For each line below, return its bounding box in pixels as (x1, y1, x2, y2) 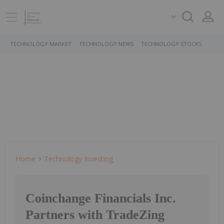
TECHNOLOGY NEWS (79, 40, 133, 47)
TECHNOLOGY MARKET (10, 40, 71, 47)
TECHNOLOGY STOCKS (141, 40, 201, 47)
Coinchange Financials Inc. (25, 191, 176, 206)
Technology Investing (44, 154, 113, 163)
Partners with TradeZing (25, 207, 164, 222)
